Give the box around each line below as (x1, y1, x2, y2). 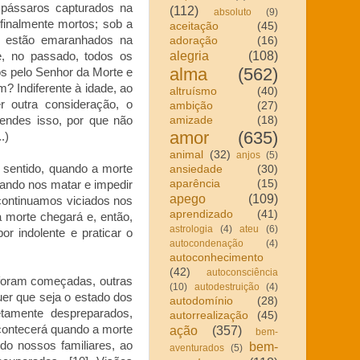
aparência (170, 177, 220, 190)
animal (170, 148, 203, 161)
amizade (170, 113, 213, 126)
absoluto (214, 6, 252, 18)
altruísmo (170, 84, 217, 97)
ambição (170, 99, 213, 112)
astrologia (170, 223, 213, 235)
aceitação (170, 19, 219, 32)
